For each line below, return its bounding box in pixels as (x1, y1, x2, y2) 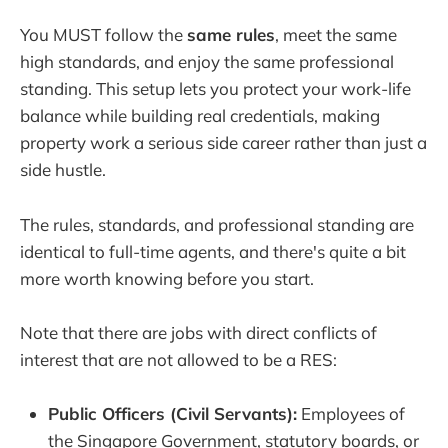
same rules (187, 24, 275, 46)
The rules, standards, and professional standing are (20, 213, 414, 235)
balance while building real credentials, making (20, 105, 380, 127)
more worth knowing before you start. (20, 267, 314, 289)
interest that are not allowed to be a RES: (20, 348, 337, 370)
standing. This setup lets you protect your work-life (20, 78, 411, 100)
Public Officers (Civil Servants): (48, 402, 297, 424)
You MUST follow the (20, 24, 187, 46)
